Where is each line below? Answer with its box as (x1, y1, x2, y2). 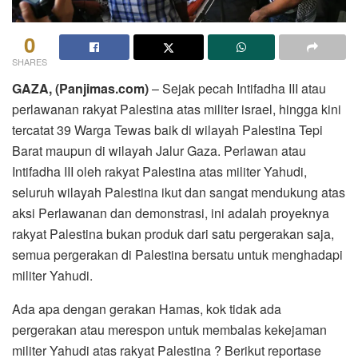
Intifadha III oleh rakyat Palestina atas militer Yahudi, (12, 161, 307, 181)
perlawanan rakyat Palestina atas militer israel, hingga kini (12, 99, 341, 118)
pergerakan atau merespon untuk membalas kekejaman (12, 320, 327, 339)
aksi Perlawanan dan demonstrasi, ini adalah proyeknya (12, 203, 329, 222)
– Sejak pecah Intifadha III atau (149, 78, 326, 97)
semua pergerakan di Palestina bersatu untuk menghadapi (12, 245, 343, 264)
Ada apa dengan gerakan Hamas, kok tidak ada (12, 299, 281, 318)
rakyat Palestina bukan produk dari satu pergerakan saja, (12, 224, 334, 243)
